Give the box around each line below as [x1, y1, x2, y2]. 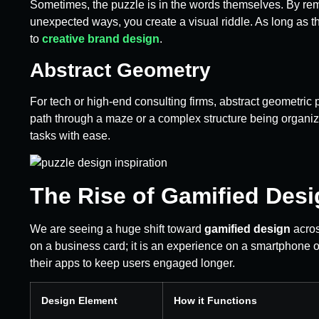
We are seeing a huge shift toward [30, 222, 204, 235]
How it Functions [174, 294, 257, 306]
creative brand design [42, 33, 159, 46]
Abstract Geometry [30, 58, 211, 81]
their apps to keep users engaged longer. [30, 256, 235, 269]
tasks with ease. [30, 129, 110, 142]
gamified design [204, 222, 291, 235]
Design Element [41, 294, 117, 306]
